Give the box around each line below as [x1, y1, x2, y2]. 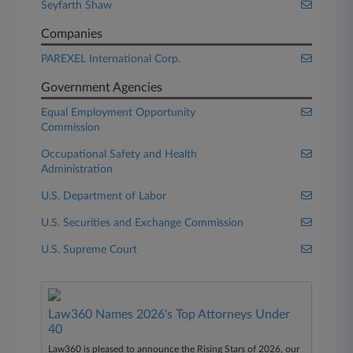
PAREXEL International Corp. [41, 54, 181, 65]
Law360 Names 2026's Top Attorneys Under [48, 308, 291, 321]
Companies [41, 28, 103, 40]
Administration [41, 164, 113, 175]
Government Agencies [41, 81, 163, 94]
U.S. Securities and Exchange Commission [41, 217, 244, 229]
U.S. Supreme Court [41, 244, 138, 255]
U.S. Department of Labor [41, 191, 167, 202]
